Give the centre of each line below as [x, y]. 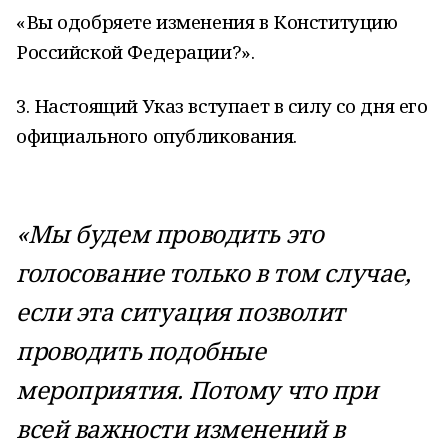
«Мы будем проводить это [170, 233]
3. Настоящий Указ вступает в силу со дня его [222, 105]
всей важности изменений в [180, 428]
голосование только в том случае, [213, 272]
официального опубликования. [156, 135]
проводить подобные [141, 350]
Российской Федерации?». [135, 51]
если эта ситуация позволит [181, 311]
